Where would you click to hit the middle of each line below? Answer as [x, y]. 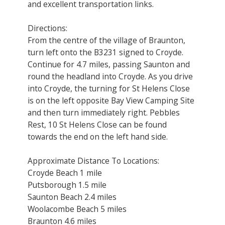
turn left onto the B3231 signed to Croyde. [105, 52]
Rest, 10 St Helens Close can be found [97, 124]
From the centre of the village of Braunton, [106, 40]
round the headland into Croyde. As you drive [110, 76]
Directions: [47, 28]
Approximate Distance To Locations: [93, 160]
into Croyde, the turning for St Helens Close [109, 88]
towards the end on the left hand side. [98, 136]
